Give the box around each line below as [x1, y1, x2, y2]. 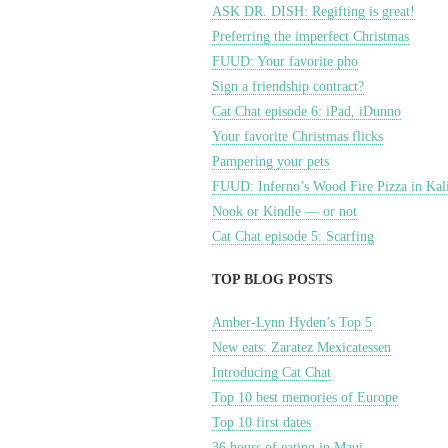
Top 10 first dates [212, 415, 311, 430]
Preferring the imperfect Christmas [212, 29, 409, 44]
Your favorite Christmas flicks [212, 129, 383, 144]
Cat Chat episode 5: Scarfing [212, 229, 374, 244]
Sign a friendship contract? [212, 79, 364, 94]
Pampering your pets [212, 154, 329, 169]
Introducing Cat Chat [212, 365, 331, 380]
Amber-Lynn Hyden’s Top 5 [212, 315, 372, 330]
